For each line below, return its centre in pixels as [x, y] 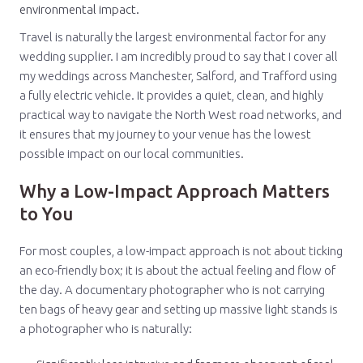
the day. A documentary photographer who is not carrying [172, 290]
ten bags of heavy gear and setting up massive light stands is [179, 309]
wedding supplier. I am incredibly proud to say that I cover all [179, 56]
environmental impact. [79, 9]
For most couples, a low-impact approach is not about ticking [181, 251]
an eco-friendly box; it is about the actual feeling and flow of [177, 270]
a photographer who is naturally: [106, 329]
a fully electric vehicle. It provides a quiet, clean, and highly [171, 95]
